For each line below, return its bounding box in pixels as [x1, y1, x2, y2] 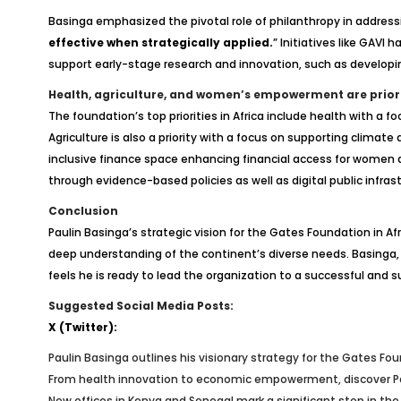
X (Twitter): [47, 320, 117, 335]
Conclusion [47, 203, 118, 218]
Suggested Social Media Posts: [47, 298, 234, 313]
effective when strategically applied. [47, 35, 273, 50]
